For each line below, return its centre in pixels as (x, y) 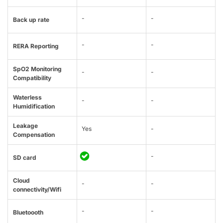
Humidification (34, 107)
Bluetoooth (28, 213)
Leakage (25, 126)
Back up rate (31, 20)
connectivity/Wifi (37, 190)
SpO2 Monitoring (37, 69)
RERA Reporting (36, 46)
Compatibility (32, 78)
